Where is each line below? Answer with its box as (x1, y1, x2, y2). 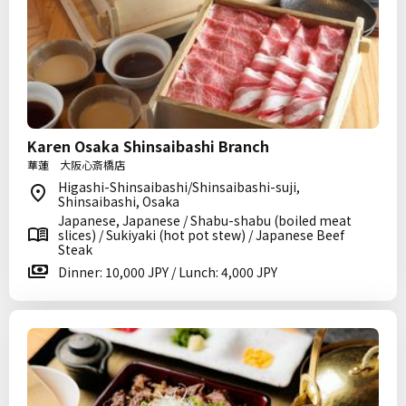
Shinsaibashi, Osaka (58, 192, 179, 210)
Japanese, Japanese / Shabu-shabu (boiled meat (58, 211, 352, 229)
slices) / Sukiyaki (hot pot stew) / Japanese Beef (58, 226, 344, 244)
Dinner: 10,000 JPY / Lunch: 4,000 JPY (58, 263, 277, 281)
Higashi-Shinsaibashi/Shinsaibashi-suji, (58, 178, 300, 196)
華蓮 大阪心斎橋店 (27, 157, 125, 172)
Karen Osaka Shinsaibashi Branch (27, 135, 269, 157)
